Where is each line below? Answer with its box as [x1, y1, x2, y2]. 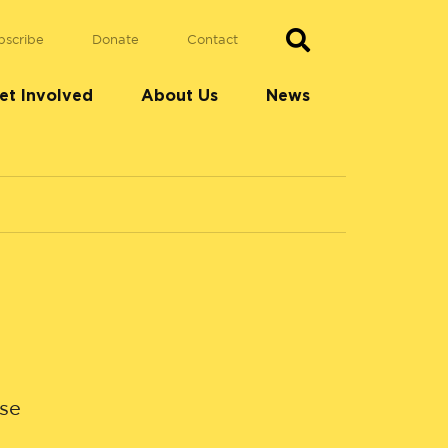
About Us [141, 87, 218, 104]
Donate [92, 34, 139, 46]
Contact [187, 34, 238, 46]
